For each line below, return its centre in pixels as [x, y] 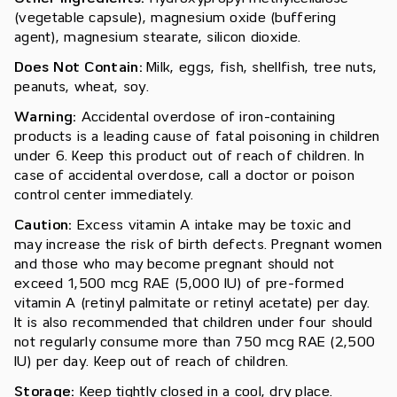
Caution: [46, 226]
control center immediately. [104, 195]
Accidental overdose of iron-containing [208, 117]
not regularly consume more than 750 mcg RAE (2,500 [195, 343]
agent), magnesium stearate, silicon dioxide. [158, 38]
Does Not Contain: [79, 68]
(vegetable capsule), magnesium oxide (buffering [175, 18]
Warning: [48, 117]
